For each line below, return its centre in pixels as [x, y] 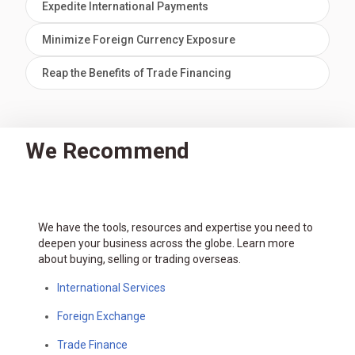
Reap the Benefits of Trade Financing [137, 73]
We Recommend [107, 151]
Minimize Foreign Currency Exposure [139, 40]
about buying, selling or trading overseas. [139, 259]
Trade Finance [92, 345]
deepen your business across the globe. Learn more [166, 243]
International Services [111, 288]
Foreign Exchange [101, 316]
